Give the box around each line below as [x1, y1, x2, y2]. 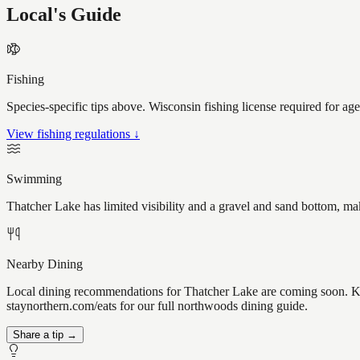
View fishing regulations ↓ [6, 127, 140, 141]
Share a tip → [13, 329, 77, 342]
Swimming [6, 172, 62, 186]
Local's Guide [6, 4, 121, 26]
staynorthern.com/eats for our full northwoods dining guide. [6, 299, 308, 313]
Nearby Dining [6, 257, 83, 272]
